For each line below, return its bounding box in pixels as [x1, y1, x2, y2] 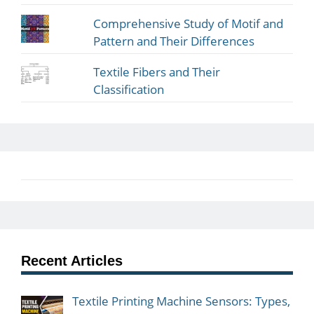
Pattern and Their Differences [93, 32, 255, 49]
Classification [93, 81, 165, 98]
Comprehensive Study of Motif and [93, 15, 284, 32]
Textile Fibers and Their [93, 64, 221, 81]
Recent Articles [21, 253, 123, 269]
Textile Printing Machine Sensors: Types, [71, 293, 290, 310]
